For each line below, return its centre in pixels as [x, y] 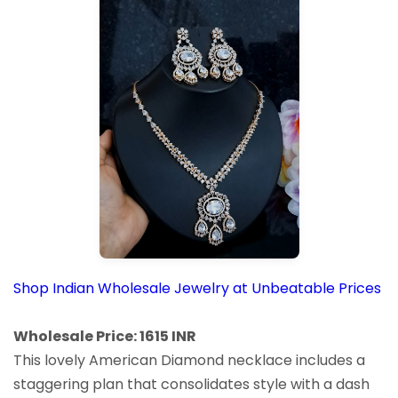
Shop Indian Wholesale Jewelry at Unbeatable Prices [197, 288]
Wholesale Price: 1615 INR [105, 336]
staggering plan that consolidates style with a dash [191, 384]
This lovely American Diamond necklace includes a [189, 360]
